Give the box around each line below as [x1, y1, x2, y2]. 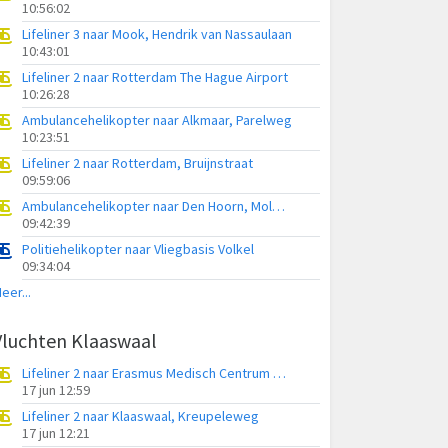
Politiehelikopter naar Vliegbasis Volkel [22, 240, 254, 258]
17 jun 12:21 [22, 424, 90, 442]
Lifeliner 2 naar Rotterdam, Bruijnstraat [22, 154, 253, 172]
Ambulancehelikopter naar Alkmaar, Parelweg [22, 111, 292, 129]
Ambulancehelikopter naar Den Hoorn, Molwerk [272, 197, 285, 215]
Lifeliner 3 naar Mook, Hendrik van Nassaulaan [22, 25, 292, 43]
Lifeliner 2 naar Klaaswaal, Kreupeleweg [22, 407, 259, 425]
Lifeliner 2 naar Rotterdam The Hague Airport [22, 68, 288, 86]
